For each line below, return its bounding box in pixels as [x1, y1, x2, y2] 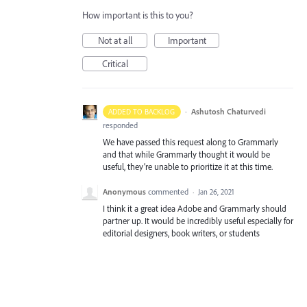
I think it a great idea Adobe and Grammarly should [103, 203, 286, 214]
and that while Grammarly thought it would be [103, 149, 270, 160]
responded [103, 120, 138, 130]
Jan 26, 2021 [198, 187, 234, 197]
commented [148, 186, 191, 197]
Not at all [97, 34, 132, 47]
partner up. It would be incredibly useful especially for [103, 215, 293, 227]
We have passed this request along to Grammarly [103, 136, 278, 147]
